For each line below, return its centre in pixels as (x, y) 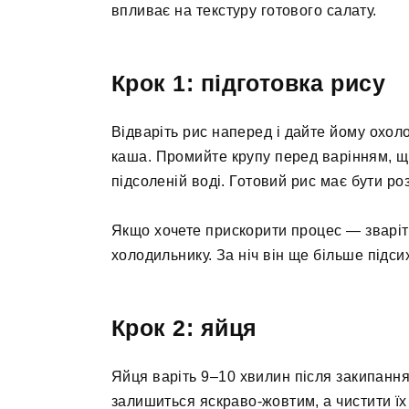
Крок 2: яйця (184, 328)
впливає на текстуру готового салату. (244, 10)
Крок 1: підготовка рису (249, 83)
